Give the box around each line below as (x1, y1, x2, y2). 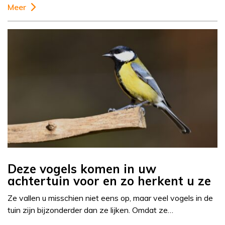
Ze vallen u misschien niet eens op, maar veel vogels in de (8, 193, 213, 203)
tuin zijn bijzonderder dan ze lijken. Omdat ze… (8, 205, 173, 215)
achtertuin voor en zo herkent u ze (8, 173, 211, 189)
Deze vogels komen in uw (8, 161, 156, 177)
